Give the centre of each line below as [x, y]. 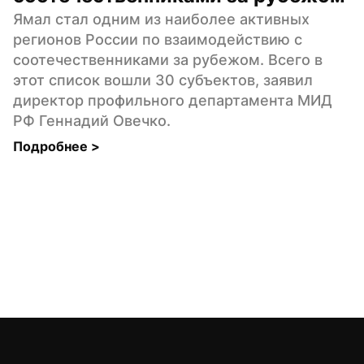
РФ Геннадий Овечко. [92, 120]
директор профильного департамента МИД [173, 100]
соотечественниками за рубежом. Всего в [168, 59]
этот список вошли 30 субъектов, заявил [163, 80]
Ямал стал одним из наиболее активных [161, 19]
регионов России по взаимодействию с [158, 39]
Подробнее [52, 146]
